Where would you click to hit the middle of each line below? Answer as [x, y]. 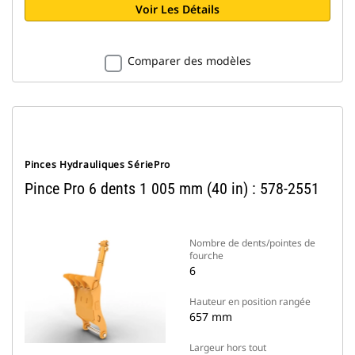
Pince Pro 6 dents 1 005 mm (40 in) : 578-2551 [172, 189]
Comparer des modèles [189, 61]
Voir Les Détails [177, 9]
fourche [206, 256]
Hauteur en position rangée [250, 302]
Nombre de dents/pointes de [252, 243]
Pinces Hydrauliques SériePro [98, 164]
